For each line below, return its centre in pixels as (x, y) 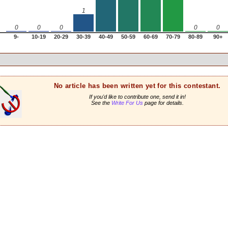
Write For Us (127, 103)
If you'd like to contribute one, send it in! (137, 96)
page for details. (163, 103)
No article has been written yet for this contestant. (137, 85)
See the (101, 103)
